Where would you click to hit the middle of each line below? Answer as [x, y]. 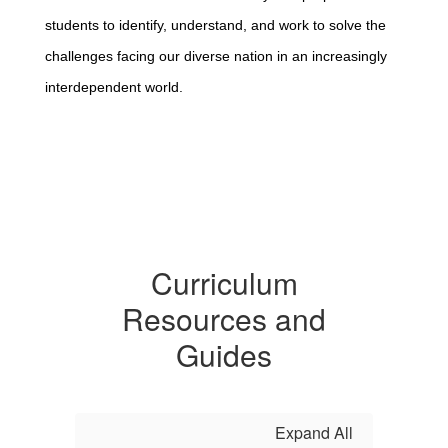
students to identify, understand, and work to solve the [215, 25]
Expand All [314, 432]
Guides [224, 354]
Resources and [224, 318]
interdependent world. [114, 87]
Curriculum [224, 282]
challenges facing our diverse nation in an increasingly [216, 56]
